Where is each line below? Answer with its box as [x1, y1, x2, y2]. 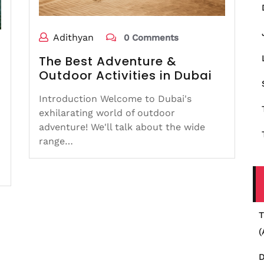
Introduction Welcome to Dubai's [39, 93, 192, 105]
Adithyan [53, 32, 94, 44]
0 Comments [121, 32, 179, 44]
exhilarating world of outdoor [39, 107, 175, 119]
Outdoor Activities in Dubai [39, 67, 212, 84]
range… [39, 136, 73, 147]
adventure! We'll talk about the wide [39, 121, 205, 133]
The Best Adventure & [39, 53, 177, 70]
